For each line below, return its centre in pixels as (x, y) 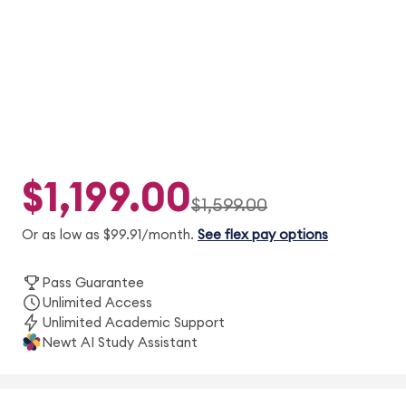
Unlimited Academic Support (133, 323)
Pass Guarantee (92, 283)
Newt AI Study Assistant (119, 343)
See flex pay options (262, 235)
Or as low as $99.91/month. (107, 235)
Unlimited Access (97, 303)
